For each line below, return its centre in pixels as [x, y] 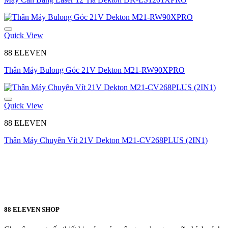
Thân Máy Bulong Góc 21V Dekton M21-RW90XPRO [94, 70]
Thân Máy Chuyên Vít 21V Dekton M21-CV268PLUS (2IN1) [106, 140]
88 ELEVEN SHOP [32, 209]
